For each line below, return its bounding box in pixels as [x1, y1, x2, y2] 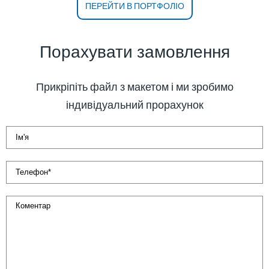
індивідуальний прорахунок [65, 98, 204, 111]
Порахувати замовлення [39, 41, 230, 62]
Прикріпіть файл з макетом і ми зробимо [35, 80, 234, 93]
